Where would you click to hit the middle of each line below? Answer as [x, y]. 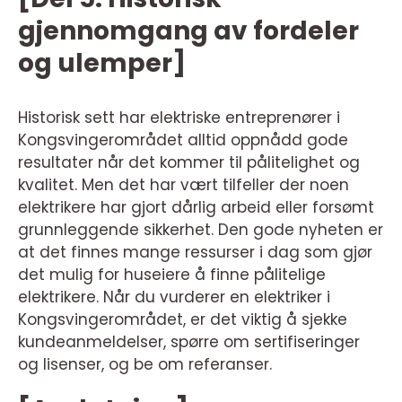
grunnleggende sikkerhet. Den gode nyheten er [201, 229]
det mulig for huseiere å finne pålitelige [172, 274]
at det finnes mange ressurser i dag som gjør [195, 252]
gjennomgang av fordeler [188, 31]
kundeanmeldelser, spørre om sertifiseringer [189, 341]
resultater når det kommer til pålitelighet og [189, 162]
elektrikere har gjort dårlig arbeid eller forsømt [196, 207]
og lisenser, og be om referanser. [145, 364]
